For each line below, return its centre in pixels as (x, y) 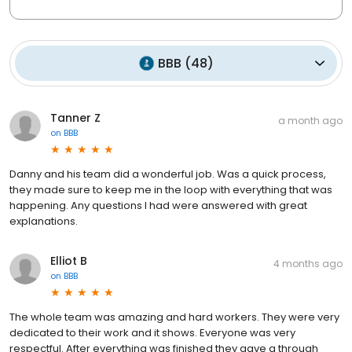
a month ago (310, 120)
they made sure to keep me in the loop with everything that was (171, 189)
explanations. (44, 221)
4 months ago (308, 263)
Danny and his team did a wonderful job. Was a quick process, (168, 174)
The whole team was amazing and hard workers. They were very (174, 317)
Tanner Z (75, 117)
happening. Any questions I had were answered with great (158, 205)
